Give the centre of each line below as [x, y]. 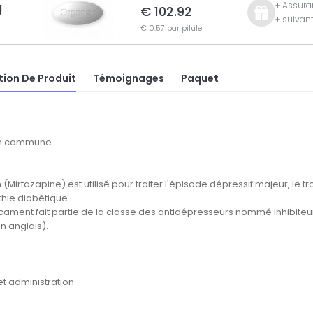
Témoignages [129, 78]
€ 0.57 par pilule [171, 28]
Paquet [200, 78]
